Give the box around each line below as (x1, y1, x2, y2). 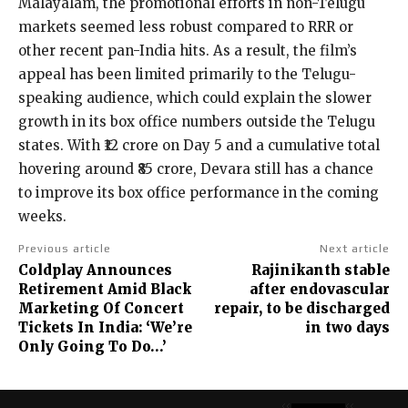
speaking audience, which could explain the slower (18, 88, 372, 107)
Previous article (18, 241, 111, 255)
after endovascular (249, 280, 390, 298)
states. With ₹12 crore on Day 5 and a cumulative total (18, 136, 380, 154)
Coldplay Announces (18, 260, 172, 279)
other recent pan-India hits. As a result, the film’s (18, 41, 357, 59)
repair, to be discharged (213, 299, 390, 317)
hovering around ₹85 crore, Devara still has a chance (18, 159, 373, 178)
